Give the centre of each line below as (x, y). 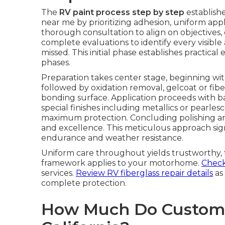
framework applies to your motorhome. (121, 163)
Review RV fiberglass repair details (144, 173)
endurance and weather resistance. (112, 138)
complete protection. (84, 183)
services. (59, 173)
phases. (56, 63)
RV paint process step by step (122, 12)
